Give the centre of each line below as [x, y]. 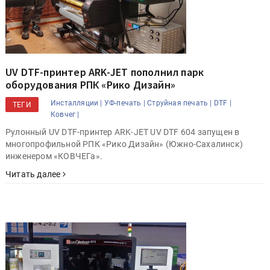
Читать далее [34, 174]
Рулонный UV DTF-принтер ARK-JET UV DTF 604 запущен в [123, 132]
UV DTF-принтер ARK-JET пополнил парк [105, 72]
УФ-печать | [125, 103]
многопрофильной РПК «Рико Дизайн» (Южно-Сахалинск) [124, 144]
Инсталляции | [77, 103]
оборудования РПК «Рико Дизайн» [90, 85]
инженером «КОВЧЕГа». [54, 156]
